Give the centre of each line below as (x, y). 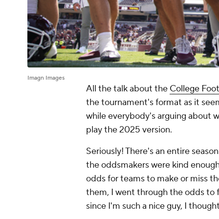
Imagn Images (46, 78)
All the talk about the (128, 89)
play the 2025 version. (129, 130)
